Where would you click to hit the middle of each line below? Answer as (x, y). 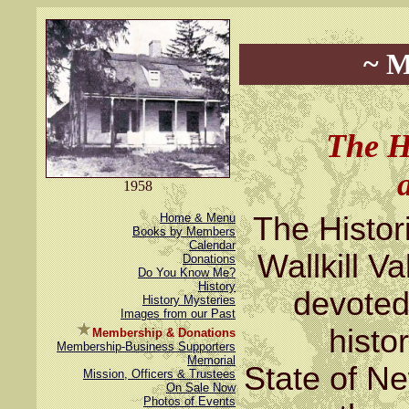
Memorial (211, 360)
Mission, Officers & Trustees (159, 374)
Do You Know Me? (187, 273)
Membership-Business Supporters (146, 346)
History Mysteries (189, 300)
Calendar (212, 245)
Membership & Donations (164, 333)
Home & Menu (198, 218)
